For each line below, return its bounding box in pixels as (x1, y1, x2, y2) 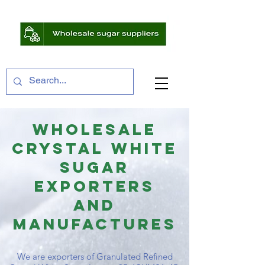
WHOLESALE (33, 119, 157, 139)
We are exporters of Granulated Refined (17, 251, 173, 262)
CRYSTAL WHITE (12, 138, 177, 158)
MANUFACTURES (12, 214, 177, 234)
